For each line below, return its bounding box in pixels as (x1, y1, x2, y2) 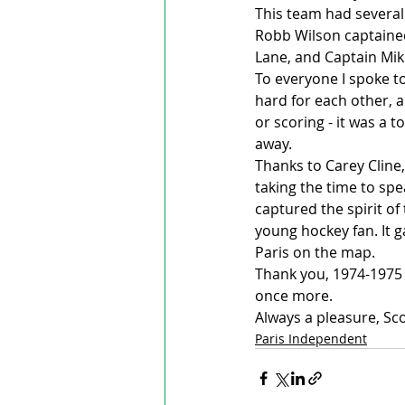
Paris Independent (255, 329, 367, 347)
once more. (255, 285, 333, 306)
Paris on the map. (255, 241, 375, 262)
